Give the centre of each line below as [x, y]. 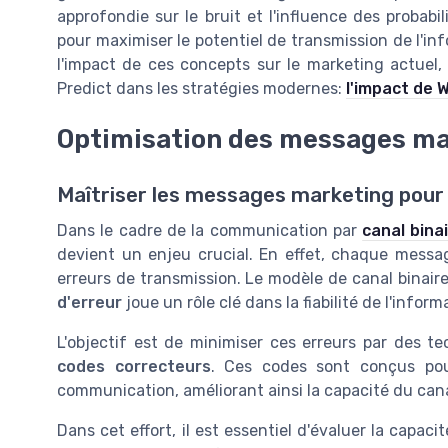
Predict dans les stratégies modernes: [201, 89]
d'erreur [89, 302]
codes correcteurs [134, 366]
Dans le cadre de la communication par [210, 230]
